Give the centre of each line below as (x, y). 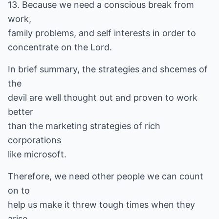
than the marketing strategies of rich (84, 126)
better (21, 112)
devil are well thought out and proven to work (103, 98)
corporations (34, 140)
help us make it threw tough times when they (101, 205)
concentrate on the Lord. (60, 47)
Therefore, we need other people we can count (106, 176)
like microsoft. (37, 154)
